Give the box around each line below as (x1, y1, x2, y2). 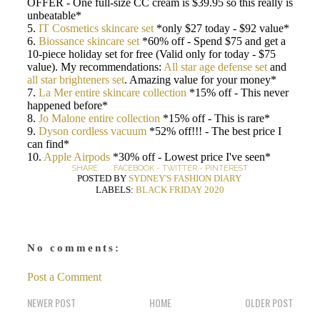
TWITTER (162, 164, 197, 173)
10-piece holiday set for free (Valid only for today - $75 (27, 48, 276, 60)
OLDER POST (245, 295, 293, 310)
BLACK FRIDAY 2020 (136, 184, 224, 195)
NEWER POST (27, 295, 76, 310)
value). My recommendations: (27, 61, 164, 73)
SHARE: (72, 164, 99, 173)
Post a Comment (27, 271, 101, 283)
